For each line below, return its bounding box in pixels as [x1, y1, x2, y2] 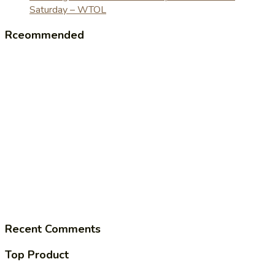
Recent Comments [5, 222, 101, 237]
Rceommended [5, 28, 84, 43]
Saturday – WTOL [29, 3, 106, 17]
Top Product [5, 247, 69, 263]
